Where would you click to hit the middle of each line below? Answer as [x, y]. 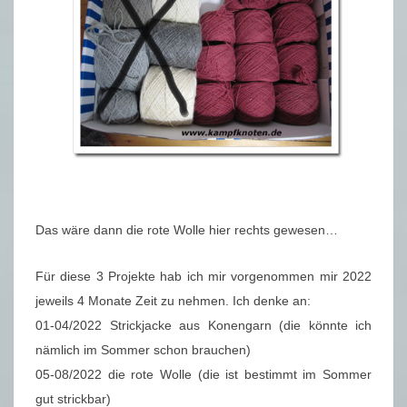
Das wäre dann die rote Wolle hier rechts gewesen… [187, 230]
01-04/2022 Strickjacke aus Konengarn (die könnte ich [203, 326]
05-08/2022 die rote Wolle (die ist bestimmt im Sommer [203, 375]
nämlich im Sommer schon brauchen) [143, 350]
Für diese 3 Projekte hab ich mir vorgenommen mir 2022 [203, 277]
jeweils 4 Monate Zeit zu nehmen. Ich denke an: [173, 301]
